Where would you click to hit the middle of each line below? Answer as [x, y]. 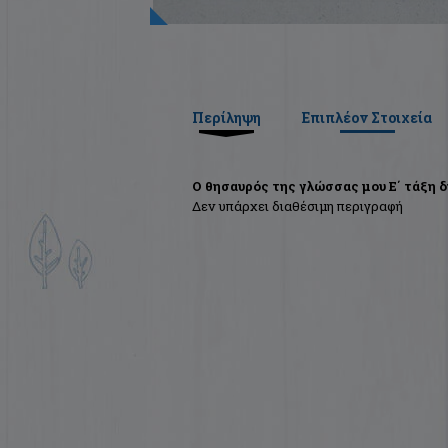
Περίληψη [226, 118]
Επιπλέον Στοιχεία [366, 118]
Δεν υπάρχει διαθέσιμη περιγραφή [297, 206]
